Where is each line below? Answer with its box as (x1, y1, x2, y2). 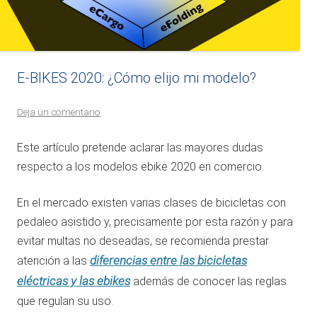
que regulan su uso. (17, 294, 113, 309)
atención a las (17, 254, 90, 268)
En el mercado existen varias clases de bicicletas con (17, 196, 286, 210)
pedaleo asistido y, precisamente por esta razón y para (17, 215, 293, 229)
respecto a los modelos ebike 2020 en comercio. (17, 160, 264, 174)
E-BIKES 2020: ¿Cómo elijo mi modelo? (17, 69, 256, 87)
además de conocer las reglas (130, 275, 287, 289)
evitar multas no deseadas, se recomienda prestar (17, 234, 269, 248)
